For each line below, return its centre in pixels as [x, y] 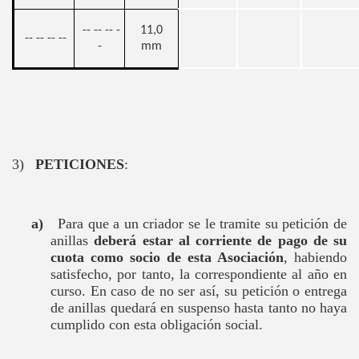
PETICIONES [80, 164]
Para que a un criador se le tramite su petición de [203, 224]
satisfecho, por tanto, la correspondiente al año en [199, 274]
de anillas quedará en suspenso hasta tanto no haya [199, 308]
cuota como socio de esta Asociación [167, 257]
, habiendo [315, 257]
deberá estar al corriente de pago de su [220, 240]
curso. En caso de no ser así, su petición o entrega [199, 291]
